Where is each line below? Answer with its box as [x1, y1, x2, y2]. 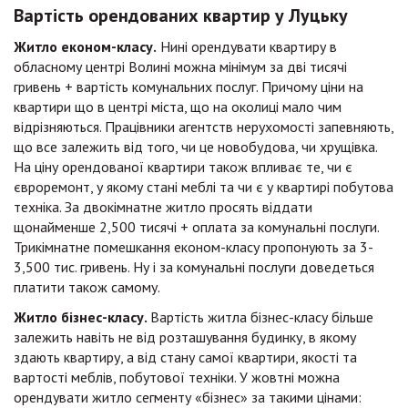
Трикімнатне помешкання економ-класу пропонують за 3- [14, 238, 373, 257]
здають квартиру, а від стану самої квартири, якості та [14, 348, 357, 367]
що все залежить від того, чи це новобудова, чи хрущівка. [14, 138, 377, 157]
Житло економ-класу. [14, 37, 157, 56]
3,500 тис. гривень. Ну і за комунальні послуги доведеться [14, 258, 374, 277]
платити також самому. [14, 278, 163, 297]
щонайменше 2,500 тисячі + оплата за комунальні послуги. [14, 218, 379, 237]
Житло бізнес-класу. [14, 308, 150, 327]
